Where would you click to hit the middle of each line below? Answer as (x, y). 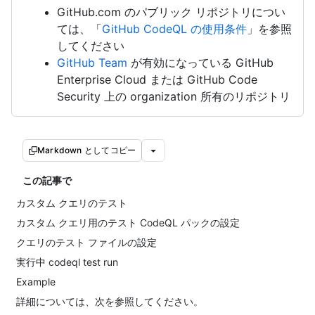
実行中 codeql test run (67, 262)
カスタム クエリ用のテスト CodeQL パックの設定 (128, 223)
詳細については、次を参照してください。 (110, 301)
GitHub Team (92, 63)
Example (36, 282)
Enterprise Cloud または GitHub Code (157, 79)
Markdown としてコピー (87, 150)
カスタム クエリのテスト (72, 203)
